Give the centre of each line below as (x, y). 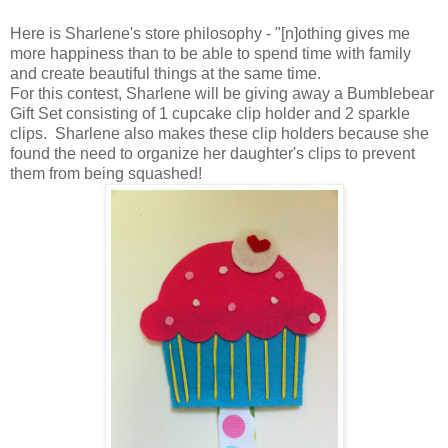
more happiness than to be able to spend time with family (210, 53)
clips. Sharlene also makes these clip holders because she (219, 133)
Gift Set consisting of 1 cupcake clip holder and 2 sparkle (210, 113)
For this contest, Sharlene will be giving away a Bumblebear (222, 93)
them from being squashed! (108, 173)
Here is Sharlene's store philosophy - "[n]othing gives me (210, 33)
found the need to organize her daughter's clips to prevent (212, 153)
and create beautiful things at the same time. (165, 73)
